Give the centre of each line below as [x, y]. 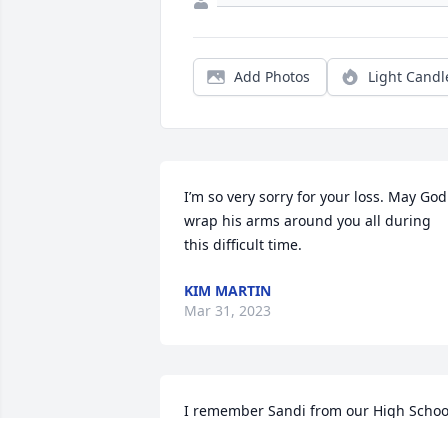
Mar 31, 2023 [227, 311]
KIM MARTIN [227, 291]
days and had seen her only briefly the [313, 435]
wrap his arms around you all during [307, 221]
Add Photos [272, 77]
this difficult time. [243, 245]
